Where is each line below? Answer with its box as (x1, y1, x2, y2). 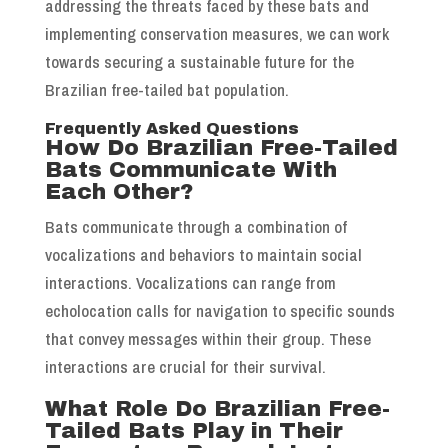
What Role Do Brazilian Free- (44, 397, 390, 422)
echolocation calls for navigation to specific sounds (44, 299, 395, 323)
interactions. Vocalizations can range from (44, 271, 336, 295)
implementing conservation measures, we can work (44, 22, 389, 46)
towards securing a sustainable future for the (44, 50, 354, 74)
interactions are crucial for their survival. (44, 355, 326, 379)
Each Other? (44, 180, 193, 205)
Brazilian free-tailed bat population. (44, 78, 289, 102)
